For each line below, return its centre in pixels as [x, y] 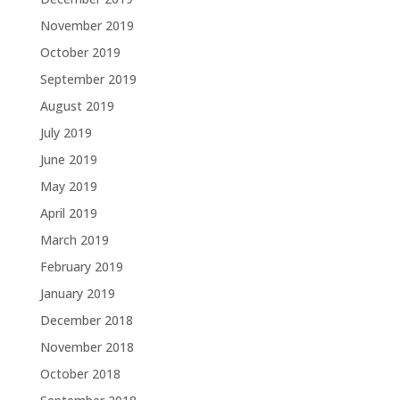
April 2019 [68, 213]
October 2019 [80, 53]
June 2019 [68, 160]
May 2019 [68, 187]
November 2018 [87, 347]
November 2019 [87, 26]
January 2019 [77, 294]
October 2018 [80, 374]
